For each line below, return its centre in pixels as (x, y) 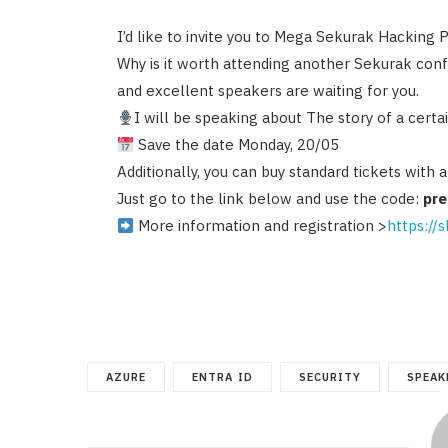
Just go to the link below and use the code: (269, 199)
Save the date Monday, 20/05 (237, 145)
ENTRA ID (222, 377)
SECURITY (329, 377)
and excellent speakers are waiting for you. (267, 91)
